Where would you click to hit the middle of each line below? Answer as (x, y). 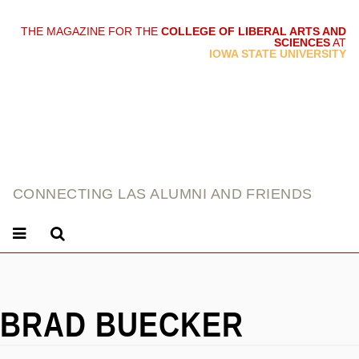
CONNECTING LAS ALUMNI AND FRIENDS (163, 194)
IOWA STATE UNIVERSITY (278, 54)
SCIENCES (302, 42)
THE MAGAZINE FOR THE (91, 31)
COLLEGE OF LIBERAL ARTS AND (254, 31)
